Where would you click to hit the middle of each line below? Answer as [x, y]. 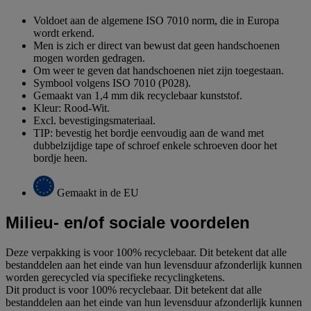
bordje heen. [60, 158]
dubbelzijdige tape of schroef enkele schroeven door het [155, 145]
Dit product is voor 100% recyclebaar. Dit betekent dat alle [134, 289]
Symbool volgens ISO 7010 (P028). [112, 83]
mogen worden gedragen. [89, 58]
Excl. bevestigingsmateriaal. [94, 120]
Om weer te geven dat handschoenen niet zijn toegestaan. [159, 70]
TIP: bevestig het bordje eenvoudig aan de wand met [149, 133]
